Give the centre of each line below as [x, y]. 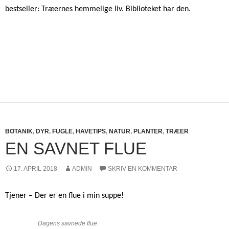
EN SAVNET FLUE [76, 148]
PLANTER [148, 131]
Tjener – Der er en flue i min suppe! [64, 196]
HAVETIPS [91, 131]
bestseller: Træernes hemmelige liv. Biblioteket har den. [98, 9]
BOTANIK [19, 131]
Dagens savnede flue [67, 223]
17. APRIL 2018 [36, 168]
